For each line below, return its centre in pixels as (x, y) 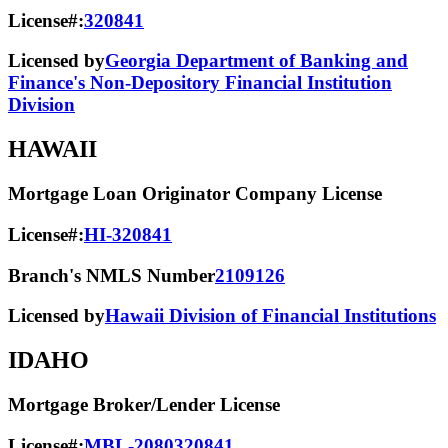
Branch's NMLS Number (111, 275)
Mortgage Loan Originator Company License (195, 194)
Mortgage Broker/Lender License (144, 405)
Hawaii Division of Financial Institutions (270, 316)
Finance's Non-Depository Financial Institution (200, 83)
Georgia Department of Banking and (256, 61)
